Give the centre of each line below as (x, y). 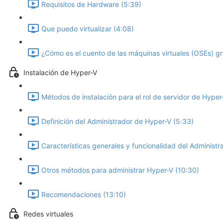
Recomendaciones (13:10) (84, 195)
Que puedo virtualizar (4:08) (88, 29)
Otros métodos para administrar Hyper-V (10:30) (120, 170)
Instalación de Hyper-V (60, 73)
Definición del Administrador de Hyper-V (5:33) (117, 121)
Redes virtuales (48, 214)
